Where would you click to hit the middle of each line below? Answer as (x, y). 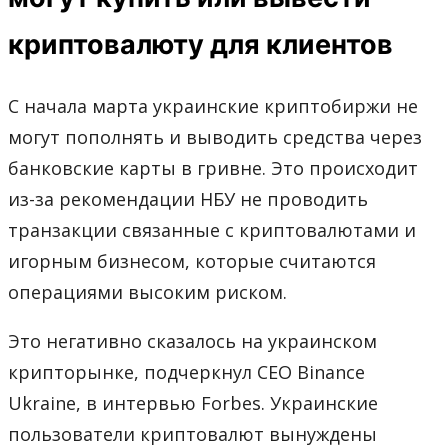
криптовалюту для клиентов (200, 45)
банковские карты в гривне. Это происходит (213, 167)
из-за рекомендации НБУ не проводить (188, 198)
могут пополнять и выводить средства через (215, 136)
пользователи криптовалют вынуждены (192, 433)
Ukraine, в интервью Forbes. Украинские (193, 402)
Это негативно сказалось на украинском (192, 340)
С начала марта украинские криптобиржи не (213, 105)
